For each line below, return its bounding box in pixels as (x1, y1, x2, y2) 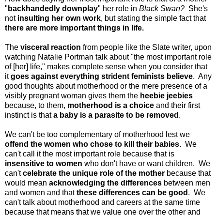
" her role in (98, 4, 139, 13)
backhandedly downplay (8, 4, 98, 13)
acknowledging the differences (49, 178, 162, 187)
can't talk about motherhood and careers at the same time (5, 198, 200, 206)
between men (162, 178, 210, 187)
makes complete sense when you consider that (47, 62, 207, 71)
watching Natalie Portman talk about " (5, 52, 134, 61)
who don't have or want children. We (82, 159, 210, 168)
